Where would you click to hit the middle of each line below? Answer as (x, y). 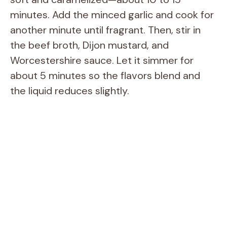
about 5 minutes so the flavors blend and (105, 76)
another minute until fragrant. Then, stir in (105, 30)
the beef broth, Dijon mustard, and (89, 45)
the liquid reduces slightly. (70, 91)
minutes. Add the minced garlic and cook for (112, 15)
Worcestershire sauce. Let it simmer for (102, 61)
